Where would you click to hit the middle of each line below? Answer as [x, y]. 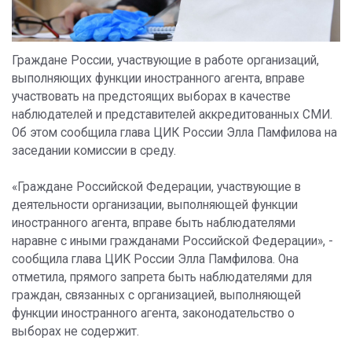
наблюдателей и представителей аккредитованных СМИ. [172, 115]
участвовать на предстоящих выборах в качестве [151, 97]
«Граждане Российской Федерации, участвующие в [156, 187]
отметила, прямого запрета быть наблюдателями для [162, 278]
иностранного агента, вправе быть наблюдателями [154, 224]
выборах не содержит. [75, 332]
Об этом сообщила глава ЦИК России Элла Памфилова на [174, 133]
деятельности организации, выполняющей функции [155, 205]
